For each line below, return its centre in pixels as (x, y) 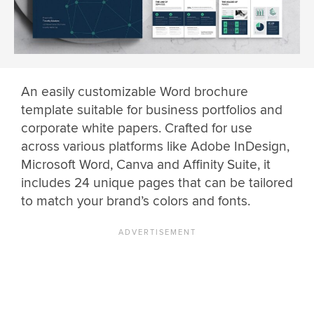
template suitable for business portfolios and (152, 110)
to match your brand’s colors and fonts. (137, 202)
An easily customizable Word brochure (135, 92)
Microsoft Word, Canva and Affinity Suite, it (146, 165)
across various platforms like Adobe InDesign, (155, 147)
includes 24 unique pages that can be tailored (157, 183)
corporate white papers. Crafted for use (137, 129)
